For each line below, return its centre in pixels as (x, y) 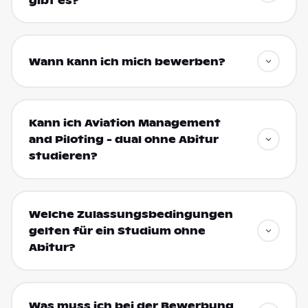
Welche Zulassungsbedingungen (131, 215)
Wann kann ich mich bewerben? (127, 62)
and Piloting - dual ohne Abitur (123, 140)
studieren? (63, 156)
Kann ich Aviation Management (124, 123)
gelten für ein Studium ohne (117, 231)
